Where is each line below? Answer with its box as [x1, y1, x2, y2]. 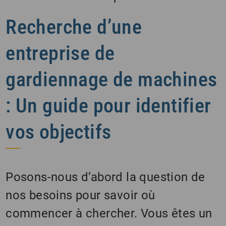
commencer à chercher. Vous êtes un [6, 206, 212, 221]
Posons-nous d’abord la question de [6, 170, 205, 185]
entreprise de [6, 41, 115, 66]
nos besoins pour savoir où [6, 188, 155, 203]
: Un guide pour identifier [6, 94, 211, 118]
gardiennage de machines [6, 68, 217, 92]
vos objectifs [6, 120, 111, 144]
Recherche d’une [6, 15, 142, 39]
